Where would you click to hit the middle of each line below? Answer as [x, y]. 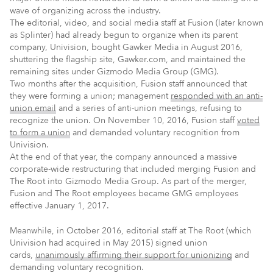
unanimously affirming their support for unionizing [134, 255]
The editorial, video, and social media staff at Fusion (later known [136, 23]
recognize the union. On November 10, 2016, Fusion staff [123, 120]
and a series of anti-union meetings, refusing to [149, 108]
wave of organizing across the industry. [85, 10]
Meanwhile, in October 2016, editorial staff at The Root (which [130, 230]
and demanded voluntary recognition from [155, 132]
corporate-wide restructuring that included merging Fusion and [133, 169]
